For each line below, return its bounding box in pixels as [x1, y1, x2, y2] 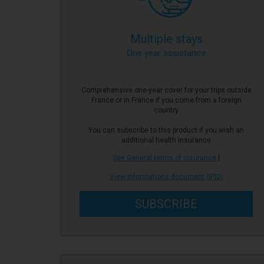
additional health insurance [121, 136, 211, 144]
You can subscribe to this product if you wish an [88, 126, 244, 134]
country [154, 106, 179, 114]
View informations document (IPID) [109, 173, 223, 181]
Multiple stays [130, 32, 203, 46]
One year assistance [127, 48, 206, 58]
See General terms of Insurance [113, 154, 216, 162]
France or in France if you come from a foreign [91, 96, 242, 104]
